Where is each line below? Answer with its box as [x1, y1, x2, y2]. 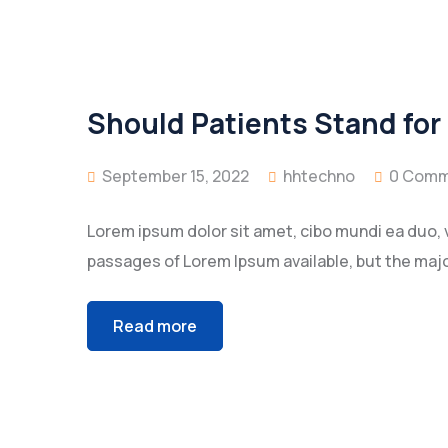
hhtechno [283, 165, 355, 187]
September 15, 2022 [99, 165, 249, 187]
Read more [113, 315, 197, 337]
